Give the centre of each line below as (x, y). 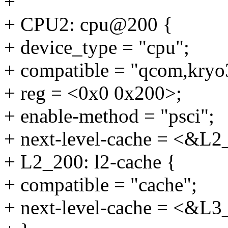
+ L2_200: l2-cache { (90, 162)
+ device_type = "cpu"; (97, 47)
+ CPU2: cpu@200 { (88, 24)
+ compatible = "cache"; (101, 185)
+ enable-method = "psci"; (109, 116)
